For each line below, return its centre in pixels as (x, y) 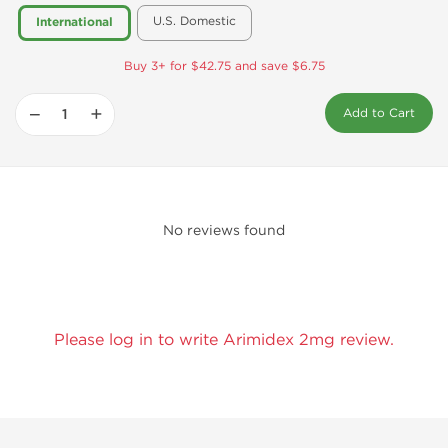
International (74, 23)
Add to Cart (379, 113)
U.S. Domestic (194, 21)
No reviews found (224, 231)
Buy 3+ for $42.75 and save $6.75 (224, 66)
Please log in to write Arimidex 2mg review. (224, 340)
